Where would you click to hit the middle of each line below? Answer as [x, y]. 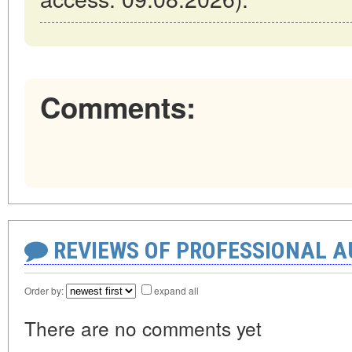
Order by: [45, 291]
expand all [176, 291]
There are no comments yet [143, 328]
